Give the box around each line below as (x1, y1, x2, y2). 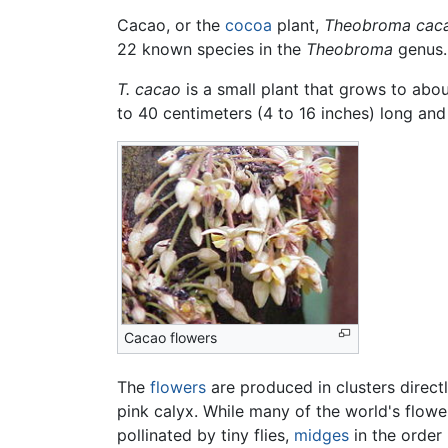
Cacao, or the (117, 14, 225, 35)
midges (294, 424, 349, 445)
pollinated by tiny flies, (117, 424, 294, 445)
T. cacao (117, 78, 181, 99)
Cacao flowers (124, 328, 217, 346)
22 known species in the (117, 38, 306, 59)
